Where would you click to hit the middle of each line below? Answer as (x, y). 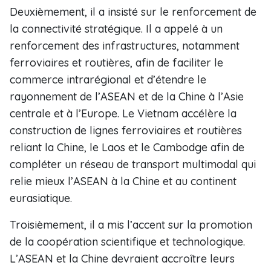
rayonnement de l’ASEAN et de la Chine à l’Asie (127, 96)
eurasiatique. (41, 198)
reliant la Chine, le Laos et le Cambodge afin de (127, 147)
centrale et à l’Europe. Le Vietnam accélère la (123, 113)
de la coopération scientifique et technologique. (127, 242)
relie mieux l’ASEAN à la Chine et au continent (123, 181)
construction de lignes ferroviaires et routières (126, 130)
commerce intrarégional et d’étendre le (108, 80)
